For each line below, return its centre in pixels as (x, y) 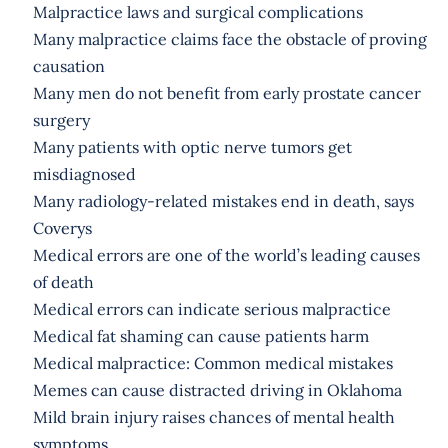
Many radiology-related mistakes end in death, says (223, 200)
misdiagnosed (84, 173)
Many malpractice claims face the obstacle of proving (229, 38)
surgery (61, 119)
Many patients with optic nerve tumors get (192, 146)
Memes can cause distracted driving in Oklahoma (217, 389)
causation (68, 65)
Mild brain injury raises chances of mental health (213, 416)
